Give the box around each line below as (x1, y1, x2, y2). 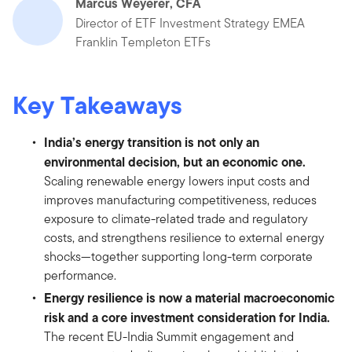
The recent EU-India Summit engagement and (44, 327, 294, 346)
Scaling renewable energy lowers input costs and (44, 171, 310, 190)
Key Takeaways (13, 86, 182, 123)
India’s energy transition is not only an (44, 132, 259, 152)
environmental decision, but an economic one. (44, 152, 306, 171)
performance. (44, 266, 116, 284)
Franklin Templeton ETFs (75, 32, 211, 51)
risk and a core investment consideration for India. (44, 307, 330, 327)
